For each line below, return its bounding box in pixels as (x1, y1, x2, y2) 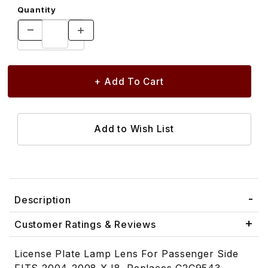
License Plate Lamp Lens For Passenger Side (14, 248, 239, 260)
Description (14, 194, 71, 206)
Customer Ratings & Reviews (14, 218, 156, 231)
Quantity (17, 4, 56, 14)
